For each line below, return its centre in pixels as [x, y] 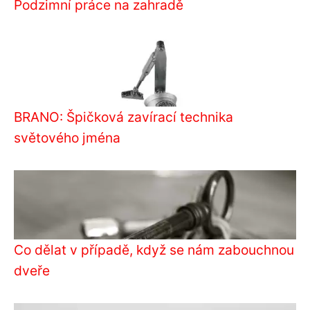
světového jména [67, 138]
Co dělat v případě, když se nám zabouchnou [154, 250]
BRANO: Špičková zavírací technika [124, 117]
